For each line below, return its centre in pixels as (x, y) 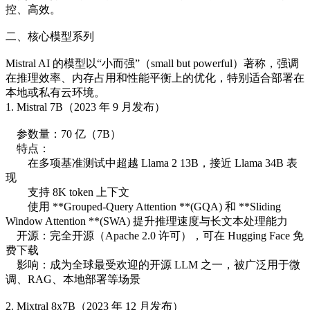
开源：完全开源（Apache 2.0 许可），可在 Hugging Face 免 (155, 235)
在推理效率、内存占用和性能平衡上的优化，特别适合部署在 (155, 77)
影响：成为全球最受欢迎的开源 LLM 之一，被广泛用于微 (153, 264)
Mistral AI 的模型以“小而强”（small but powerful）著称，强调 (152, 63)
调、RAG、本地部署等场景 (73, 279)
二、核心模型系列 (50, 36)
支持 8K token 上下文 (67, 192)
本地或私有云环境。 (55, 92)
